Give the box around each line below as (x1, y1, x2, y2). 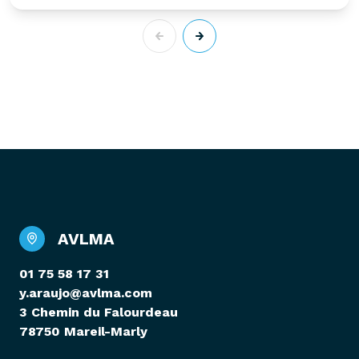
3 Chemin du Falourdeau (19, 304, 178, 320)
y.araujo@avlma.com (19, 284, 152, 301)
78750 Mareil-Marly (19, 323, 147, 339)
